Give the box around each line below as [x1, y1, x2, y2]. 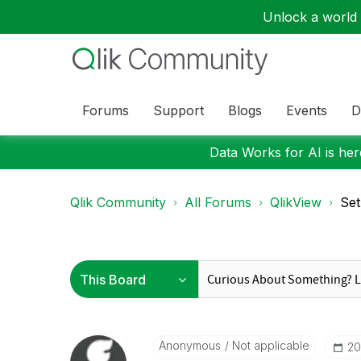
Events [286, 102, 327, 118]
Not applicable [228, 338, 309, 352]
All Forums [185, 194, 251, 210]
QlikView [270, 194, 322, 210]
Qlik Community [70, 194, 166, 210]
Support [153, 102, 204, 118]
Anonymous [158, 338, 221, 352]
